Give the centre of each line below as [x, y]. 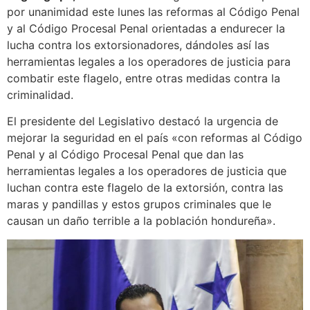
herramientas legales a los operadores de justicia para [149, 61]
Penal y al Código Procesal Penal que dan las [125, 155]
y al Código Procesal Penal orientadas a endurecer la [146, 28]
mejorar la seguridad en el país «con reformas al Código [155, 138]
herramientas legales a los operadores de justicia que [147, 171]
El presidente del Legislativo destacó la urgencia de [143, 121]
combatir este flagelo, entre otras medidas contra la [144, 78]
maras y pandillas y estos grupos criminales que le [139, 204]
